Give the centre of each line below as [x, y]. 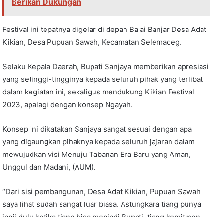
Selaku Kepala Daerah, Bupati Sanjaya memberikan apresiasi [106, 66]
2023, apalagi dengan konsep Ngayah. [68, 104]
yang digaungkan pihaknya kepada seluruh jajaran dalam [99, 141]
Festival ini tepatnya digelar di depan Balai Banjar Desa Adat [104, 29]
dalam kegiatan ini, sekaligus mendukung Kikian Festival [98, 92]
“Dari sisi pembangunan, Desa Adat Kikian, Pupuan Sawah [101, 191]
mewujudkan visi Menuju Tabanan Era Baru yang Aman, [97, 154]
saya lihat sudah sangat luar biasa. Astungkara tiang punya [102, 204]
